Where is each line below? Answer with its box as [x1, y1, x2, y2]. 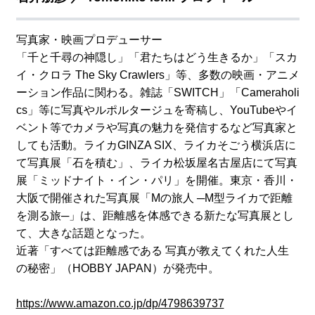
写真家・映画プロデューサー [15, 34, 162, 46]
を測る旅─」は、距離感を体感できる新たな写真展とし [15, 210, 294, 222]
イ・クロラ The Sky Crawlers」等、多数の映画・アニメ [15, 69, 300, 82]
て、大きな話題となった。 [15, 227, 151, 240]
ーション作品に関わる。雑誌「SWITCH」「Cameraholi [15, 86, 300, 99]
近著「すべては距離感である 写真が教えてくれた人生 [15, 245, 289, 257]
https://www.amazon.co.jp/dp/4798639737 [15, 297, 224, 310]
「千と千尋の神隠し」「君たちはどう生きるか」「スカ [15, 51, 297, 64]
